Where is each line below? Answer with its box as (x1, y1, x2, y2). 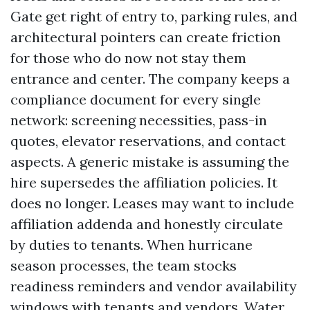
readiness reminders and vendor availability (10, 277, 297, 295)
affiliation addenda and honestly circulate (10, 215, 283, 232)
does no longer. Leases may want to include (10, 194, 294, 212)
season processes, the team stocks (10, 257, 237, 274)
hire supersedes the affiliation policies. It (10, 174, 277, 191)
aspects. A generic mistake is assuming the (10, 153, 289, 170)
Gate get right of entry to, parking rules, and (10, 8, 298, 25)
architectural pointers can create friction (10, 28, 281, 46)
